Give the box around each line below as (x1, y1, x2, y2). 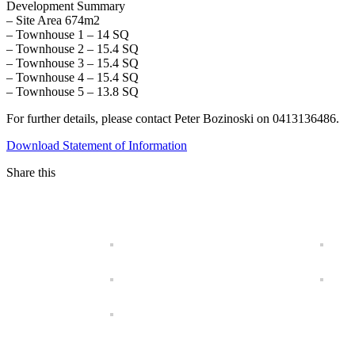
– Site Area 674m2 (6, 13, 100, 28)
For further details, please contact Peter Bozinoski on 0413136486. (6, 112, 339, 126)
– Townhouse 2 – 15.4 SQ (6, 42, 139, 56)
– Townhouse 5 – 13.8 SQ (6, 85, 139, 99)
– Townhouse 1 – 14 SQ (6, 28, 129, 42)
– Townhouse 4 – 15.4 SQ (6, 71, 139, 85)
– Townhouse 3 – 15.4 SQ (6, 56, 139, 71)
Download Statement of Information (6, 139, 187, 153)
